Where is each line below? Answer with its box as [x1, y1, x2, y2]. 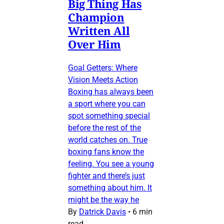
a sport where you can [68, 99, 145, 109]
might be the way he [68, 195, 139, 205]
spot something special [68, 111, 150, 121]
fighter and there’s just [68, 171, 145, 181]
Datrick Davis [79, 207, 126, 217]
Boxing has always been [68, 87, 153, 97]
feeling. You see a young [68, 159, 154, 169]
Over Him [68, 36, 121, 52]
